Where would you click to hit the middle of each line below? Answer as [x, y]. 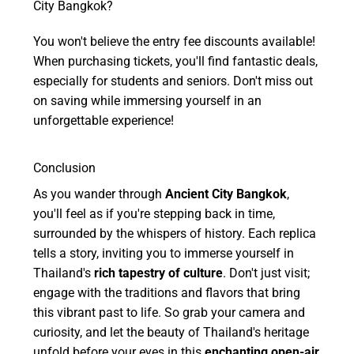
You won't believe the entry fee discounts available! [175, 42]
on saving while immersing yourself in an [148, 101]
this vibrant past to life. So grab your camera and [169, 313]
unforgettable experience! [104, 121]
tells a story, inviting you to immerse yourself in [164, 254]
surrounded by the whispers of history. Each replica [175, 234]
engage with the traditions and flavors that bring [167, 293]
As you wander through [100, 194]
